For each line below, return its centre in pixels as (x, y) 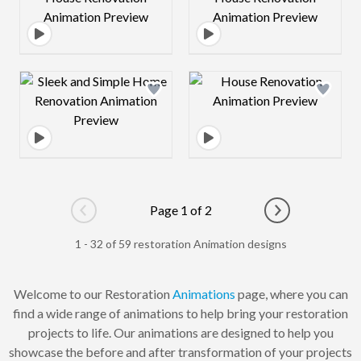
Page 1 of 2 (180, 210)
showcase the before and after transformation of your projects (180, 352)
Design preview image (156, 81)
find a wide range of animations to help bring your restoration (180, 313)
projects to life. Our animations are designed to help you (180, 332)
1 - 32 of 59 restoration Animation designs (180, 244)
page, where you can (291, 294)
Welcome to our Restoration (93, 294)
